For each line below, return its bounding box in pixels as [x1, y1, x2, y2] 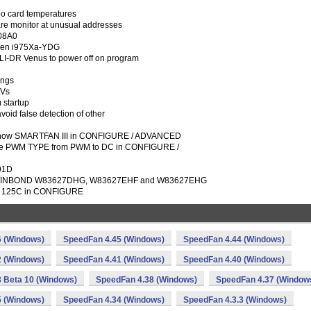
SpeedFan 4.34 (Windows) [63, 295, 165, 305]
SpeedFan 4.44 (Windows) [183, 235, 285, 244]
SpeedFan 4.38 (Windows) [96, 275, 197, 285]
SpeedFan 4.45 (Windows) [63, 235, 165, 244]
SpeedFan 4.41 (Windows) [63, 255, 165, 264]
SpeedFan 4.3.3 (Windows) [183, 295, 287, 305]
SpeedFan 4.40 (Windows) [183, 255, 285, 264]
